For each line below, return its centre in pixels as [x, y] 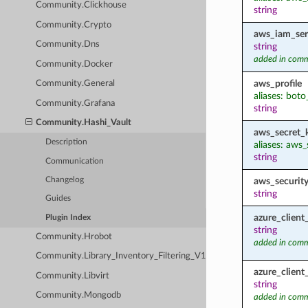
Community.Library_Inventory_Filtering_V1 [121, 256]
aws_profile [277, 83]
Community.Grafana [76, 103]
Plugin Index [68, 217]
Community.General [76, 84]
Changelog [65, 179]
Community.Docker [75, 64]
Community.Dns [68, 45]
